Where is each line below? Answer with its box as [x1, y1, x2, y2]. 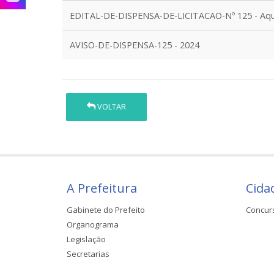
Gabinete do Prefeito [67, 204, 145, 215]
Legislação [67, 233, 106, 245]
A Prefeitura [67, 179, 137, 196]
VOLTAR [95, 101, 127, 113]
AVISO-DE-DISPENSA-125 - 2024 [70, 39, 199, 51]
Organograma [67, 218, 119, 230]
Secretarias [67, 248, 109, 259]
